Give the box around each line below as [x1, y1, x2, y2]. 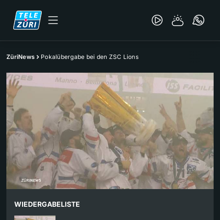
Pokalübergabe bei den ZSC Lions [41, 53, 138, 60]
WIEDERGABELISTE [14, 200, 80, 209]
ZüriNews [6, 53, 35, 60]
